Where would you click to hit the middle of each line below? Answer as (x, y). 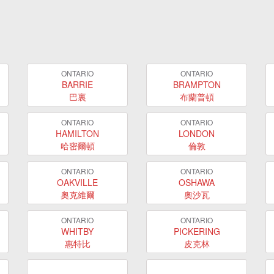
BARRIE (77, 84)
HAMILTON (77, 133)
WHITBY (77, 231)
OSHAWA (197, 182)
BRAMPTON (197, 84)
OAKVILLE (77, 182)
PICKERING (197, 231)
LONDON (197, 133)
